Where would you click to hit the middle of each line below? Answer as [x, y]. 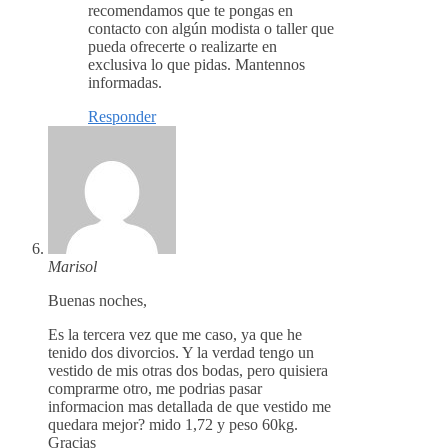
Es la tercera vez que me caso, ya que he [175, 335]
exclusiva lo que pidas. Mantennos [196, 65]
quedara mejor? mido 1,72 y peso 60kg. [173, 425]
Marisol [72, 267]
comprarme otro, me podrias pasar [155, 389]
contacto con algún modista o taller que [211, 29]
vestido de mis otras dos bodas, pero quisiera [188, 371]
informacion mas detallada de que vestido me [189, 407]
